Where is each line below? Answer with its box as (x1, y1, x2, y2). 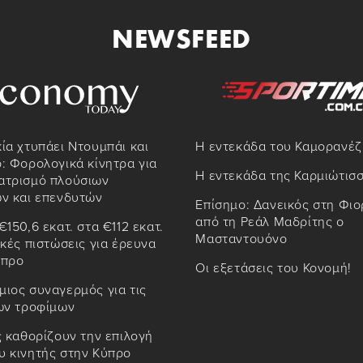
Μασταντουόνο (195, 231, 288, 248)
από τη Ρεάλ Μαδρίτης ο (195, 214, 344, 231)
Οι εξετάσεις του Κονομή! (195, 260, 352, 277)
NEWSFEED (112, 22, 251, 54)
